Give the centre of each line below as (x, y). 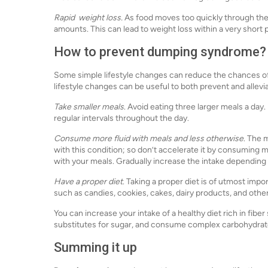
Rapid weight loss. (89, 17)
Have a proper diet (88, 181)
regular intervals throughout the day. (121, 118)
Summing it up (95, 247)
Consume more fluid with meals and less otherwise (149, 138)
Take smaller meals (89, 106)
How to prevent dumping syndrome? (160, 51)
